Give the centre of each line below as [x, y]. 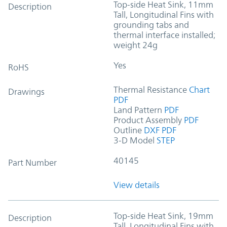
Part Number [32, 162]
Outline [128, 130]
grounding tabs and [151, 25]
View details [137, 185]
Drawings [26, 91]
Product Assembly [148, 120]
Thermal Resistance [150, 89]
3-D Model [134, 140]
